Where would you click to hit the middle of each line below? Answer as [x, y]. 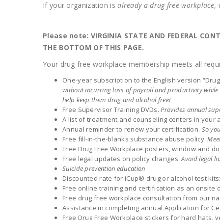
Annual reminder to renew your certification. [132, 129]
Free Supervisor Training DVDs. [111, 110]
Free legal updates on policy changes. [122, 159]
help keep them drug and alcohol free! [117, 100]
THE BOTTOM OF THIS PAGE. [94, 47]
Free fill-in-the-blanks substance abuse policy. [135, 139]
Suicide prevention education [104, 168]
